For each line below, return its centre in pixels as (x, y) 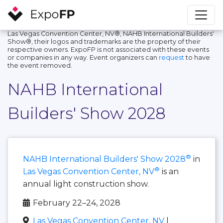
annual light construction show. (86, 184)
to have (197, 57)
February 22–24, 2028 (77, 203)
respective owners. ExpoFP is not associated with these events (108, 49)
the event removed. (40, 65)
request (171, 57)
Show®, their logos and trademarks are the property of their (104, 41)
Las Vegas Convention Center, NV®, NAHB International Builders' (111, 33)
